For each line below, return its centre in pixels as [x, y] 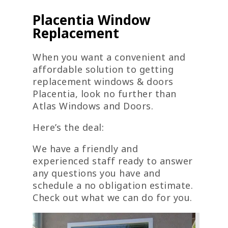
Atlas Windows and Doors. [93, 106]
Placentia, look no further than [105, 94]
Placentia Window [91, 20]
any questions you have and [96, 173]
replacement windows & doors [103, 82]
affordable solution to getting [103, 69]
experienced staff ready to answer [113, 161]
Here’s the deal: [68, 127]
